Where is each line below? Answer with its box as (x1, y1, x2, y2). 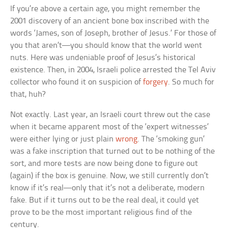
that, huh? (10, 90, 46, 99)
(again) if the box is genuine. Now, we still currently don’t (10, 171, 209, 180)
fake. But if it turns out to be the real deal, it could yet (10, 195, 199, 205)
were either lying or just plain (10, 134, 116, 144)
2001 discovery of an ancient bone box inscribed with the (10, 16, 210, 25)
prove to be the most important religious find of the (10, 208, 192, 217)
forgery (143, 77, 168, 87)
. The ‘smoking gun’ (137, 134, 205, 144)
